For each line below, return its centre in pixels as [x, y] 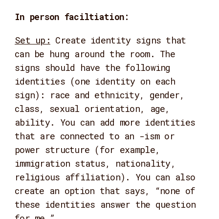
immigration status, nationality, [95, 163]
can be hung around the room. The [95, 54]
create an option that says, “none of [105, 191]
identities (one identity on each [95, 81]
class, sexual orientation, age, [92, 109]
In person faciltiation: [72, 17]
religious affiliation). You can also [105, 177]
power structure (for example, [88, 150]
